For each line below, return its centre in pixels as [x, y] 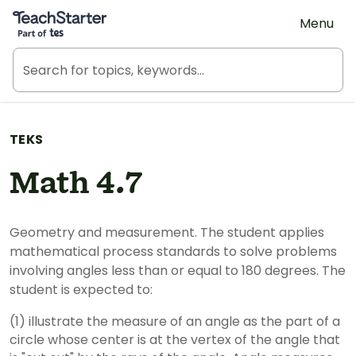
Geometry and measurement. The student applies [167, 232]
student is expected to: [81, 290]
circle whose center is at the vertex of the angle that [175, 340]
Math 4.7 [76, 184]
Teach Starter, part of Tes [92, 14]
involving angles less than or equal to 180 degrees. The [90, 271]
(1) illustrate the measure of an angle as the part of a [147, 321]
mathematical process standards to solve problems [173, 252]
